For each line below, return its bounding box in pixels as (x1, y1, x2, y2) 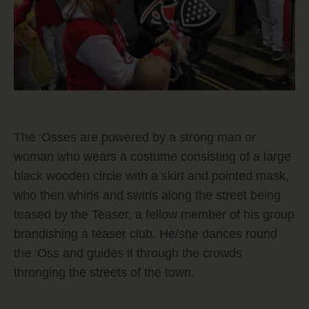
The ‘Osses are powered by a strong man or (14, 130, 256, 145)
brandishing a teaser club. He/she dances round (14, 227, 277, 241)
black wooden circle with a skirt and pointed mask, (14, 169, 289, 183)
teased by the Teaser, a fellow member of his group (14, 208, 295, 222)
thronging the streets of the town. (14, 266, 195, 280)
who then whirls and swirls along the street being (14, 188, 281, 203)
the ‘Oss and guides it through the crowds (14, 246, 242, 261)
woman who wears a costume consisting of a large (14, 150, 291, 164)
